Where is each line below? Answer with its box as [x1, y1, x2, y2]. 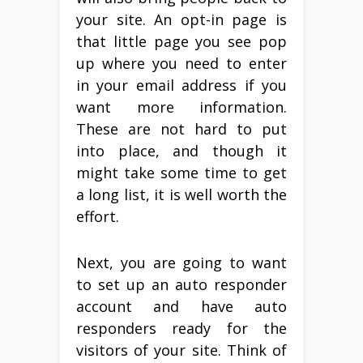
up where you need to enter [76, 53, 287, 73]
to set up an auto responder [76, 274, 287, 294]
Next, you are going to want [76, 252, 287, 272]
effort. [76, 206, 119, 226]
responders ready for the [76, 318, 287, 338]
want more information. [76, 96, 287, 117]
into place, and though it [76, 140, 287, 160]
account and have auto [76, 296, 287, 316]
